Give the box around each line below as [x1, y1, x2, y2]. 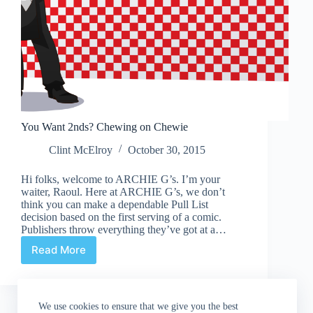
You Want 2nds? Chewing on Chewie [21, 121, 188, 133]
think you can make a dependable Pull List [21, 198, 208, 210]
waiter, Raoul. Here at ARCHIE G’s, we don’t [21, 185, 225, 198]
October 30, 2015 [128, 143, 205, 156]
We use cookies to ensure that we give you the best [38, 301, 238, 312]
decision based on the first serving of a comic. [21, 210, 221, 223]
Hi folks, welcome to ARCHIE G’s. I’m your [21, 173, 220, 185]
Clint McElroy [49, 143, 112, 156]
